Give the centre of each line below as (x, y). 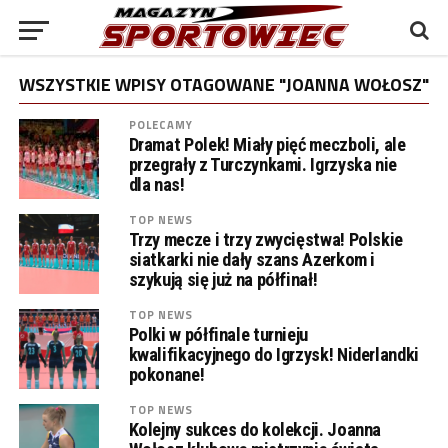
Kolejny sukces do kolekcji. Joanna (255, 429)
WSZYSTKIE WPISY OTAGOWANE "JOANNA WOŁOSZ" (223, 84)
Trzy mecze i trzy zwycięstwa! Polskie (265, 239)
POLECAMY (161, 124)
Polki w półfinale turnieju (218, 334)
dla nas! (156, 184)
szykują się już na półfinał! (223, 279)
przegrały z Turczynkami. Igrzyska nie (262, 164)
